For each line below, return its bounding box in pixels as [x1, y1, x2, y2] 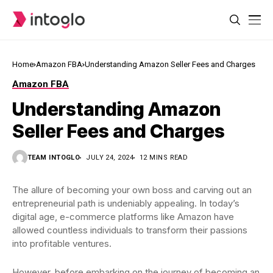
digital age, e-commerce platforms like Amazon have [12, 211, 234, 222]
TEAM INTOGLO [27, 154, 80, 161]
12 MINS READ [140, 154, 188, 161]
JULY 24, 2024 [86, 154, 134, 161]
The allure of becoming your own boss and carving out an [12, 184, 252, 196]
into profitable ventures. [12, 238, 114, 249]
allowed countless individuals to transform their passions [12, 224, 247, 236]
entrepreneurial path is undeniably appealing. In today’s [12, 197, 239, 209]
